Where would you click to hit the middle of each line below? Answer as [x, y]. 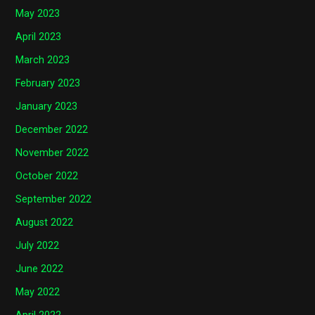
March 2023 [43, 60]
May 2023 [38, 14]
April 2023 [39, 37]
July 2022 [38, 246]
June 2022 [40, 269]
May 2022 [38, 292]
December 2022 [52, 130]
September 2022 [54, 200]
